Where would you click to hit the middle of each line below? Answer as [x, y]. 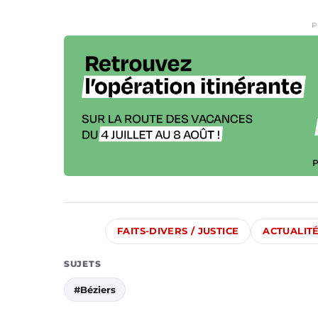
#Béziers [95, 290]
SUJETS [83, 264]
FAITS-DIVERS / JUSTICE [178, 231]
